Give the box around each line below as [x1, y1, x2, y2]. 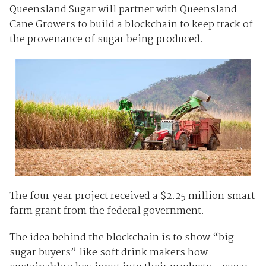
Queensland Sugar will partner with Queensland [9, 1, 237, 18]
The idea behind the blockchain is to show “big [9, 229, 234, 246]
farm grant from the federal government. [9, 202, 204, 219]
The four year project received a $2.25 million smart [9, 188, 255, 204]
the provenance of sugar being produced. [9, 31, 203, 47]
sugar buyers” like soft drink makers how [9, 244, 208, 261]
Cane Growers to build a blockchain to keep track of [9, 16, 253, 33]
